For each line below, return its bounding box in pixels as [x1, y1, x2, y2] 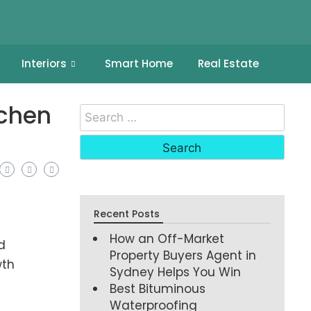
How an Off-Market [110, 230, 225, 247]
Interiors [21, 56, 67, 71]
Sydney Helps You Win [110, 263, 242, 280]
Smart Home [104, 56, 173, 71]
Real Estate [197, 56, 259, 71]
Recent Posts [94, 206, 160, 221]
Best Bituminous [110, 280, 206, 297]
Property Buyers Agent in [110, 246, 257, 264]
